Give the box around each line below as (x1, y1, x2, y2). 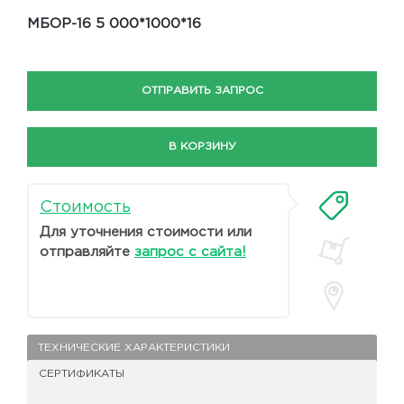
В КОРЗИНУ (168, 142, 236, 151)
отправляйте (40, 246, 134, 258)
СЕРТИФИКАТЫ (39, 369, 124, 379)
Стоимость (40, 200, 131, 215)
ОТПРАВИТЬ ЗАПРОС (141, 86, 263, 96)
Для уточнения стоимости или (40, 226, 252, 238)
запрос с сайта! (134, 246, 246, 258)
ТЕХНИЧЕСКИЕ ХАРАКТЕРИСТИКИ (38, 343, 230, 353)
